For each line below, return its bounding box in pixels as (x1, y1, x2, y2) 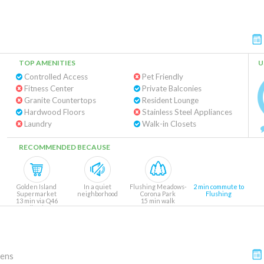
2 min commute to (193, 183, 244, 190)
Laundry (22, 119, 52, 128)
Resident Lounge (140, 95, 199, 105)
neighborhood (77, 190, 118, 197)
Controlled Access (22, 72, 88, 81)
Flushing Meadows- (129, 183, 187, 190)
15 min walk (141, 197, 175, 204)
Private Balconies (140, 84, 202, 93)
